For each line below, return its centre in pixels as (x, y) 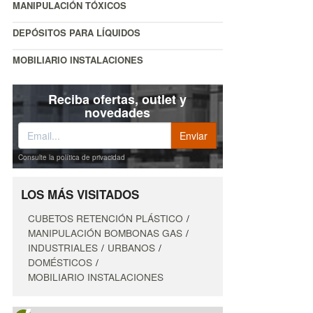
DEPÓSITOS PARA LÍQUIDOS (77, 33)
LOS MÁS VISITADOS (80, 195)
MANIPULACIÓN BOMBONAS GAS (105, 233)
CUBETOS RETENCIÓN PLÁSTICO (105, 218)
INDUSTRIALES (63, 248)
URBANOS (131, 248)
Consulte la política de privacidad (72, 158)
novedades (118, 113)
